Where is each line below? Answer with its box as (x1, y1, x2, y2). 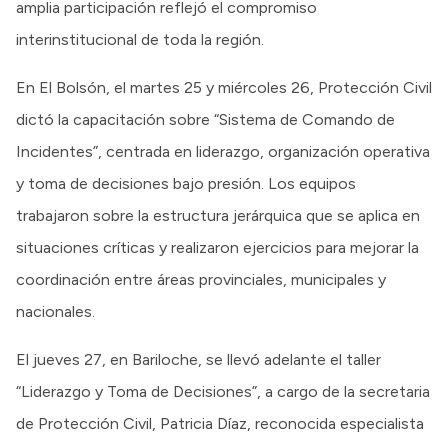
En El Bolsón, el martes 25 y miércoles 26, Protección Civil (16, 78, 432, 98)
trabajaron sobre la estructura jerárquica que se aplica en (16, 206, 420, 226)
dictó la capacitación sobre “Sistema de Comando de (16, 110, 395, 130)
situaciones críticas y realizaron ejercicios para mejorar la (16, 238, 419, 258)
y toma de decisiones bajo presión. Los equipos (16, 174, 356, 194)
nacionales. (16, 302, 95, 322)
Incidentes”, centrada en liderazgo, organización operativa (16, 142, 430, 162)
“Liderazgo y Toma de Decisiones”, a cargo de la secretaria (16, 382, 430, 402)
